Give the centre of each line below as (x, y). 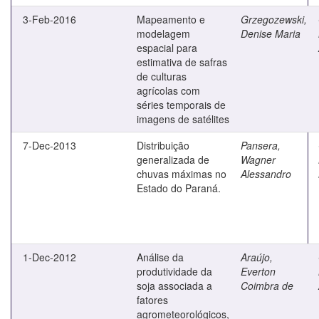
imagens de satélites (183, 119)
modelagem (163, 33)
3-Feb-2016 (49, 19)
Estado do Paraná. (179, 188)
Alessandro (266, 173)
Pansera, (261, 145)
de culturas (162, 76)
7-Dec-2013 (49, 145)
